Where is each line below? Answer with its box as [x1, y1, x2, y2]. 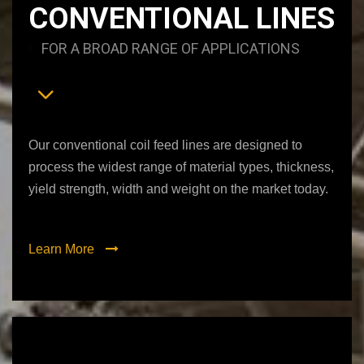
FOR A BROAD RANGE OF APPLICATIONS [41, 39, 300, 57]
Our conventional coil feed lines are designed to [28, 137, 302, 152]
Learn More [28, 241, 97, 256]
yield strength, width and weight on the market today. [28, 181, 328, 196]
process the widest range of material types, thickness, [28, 159, 334, 174]
